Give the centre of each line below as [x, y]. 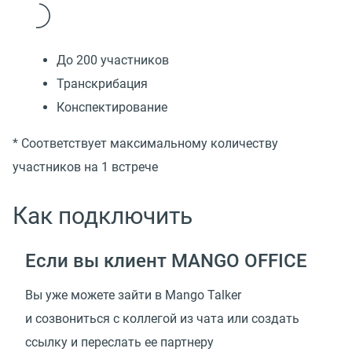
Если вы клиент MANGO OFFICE [166, 261]
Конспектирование [112, 108]
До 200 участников [113, 60]
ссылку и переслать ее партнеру [119, 343]
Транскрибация [102, 84]
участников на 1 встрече [85, 167]
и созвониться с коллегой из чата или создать [162, 319]
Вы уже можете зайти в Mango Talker [133, 295]
